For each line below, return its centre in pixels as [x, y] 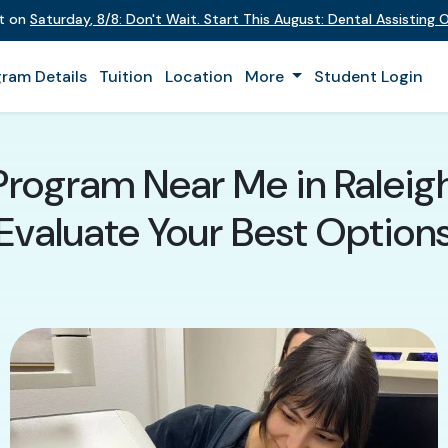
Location [199, 76]
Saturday [60, 19]
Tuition [126, 76]
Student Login [368, 76]
